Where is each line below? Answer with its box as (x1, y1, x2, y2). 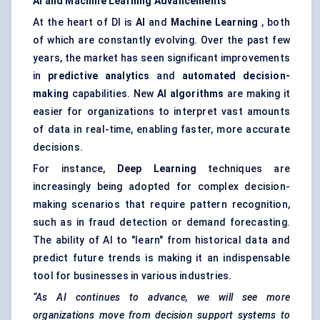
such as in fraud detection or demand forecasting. (33, 216, 290, 229)
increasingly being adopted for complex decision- (33, 181, 290, 193)
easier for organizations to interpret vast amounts (33, 106, 290, 118)
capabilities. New (69, 88, 157, 100)
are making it (224, 88, 290, 100)
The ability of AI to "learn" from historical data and (33, 234, 290, 246)
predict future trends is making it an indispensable (33, 252, 290, 264)
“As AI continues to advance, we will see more (33, 291, 290, 304)
